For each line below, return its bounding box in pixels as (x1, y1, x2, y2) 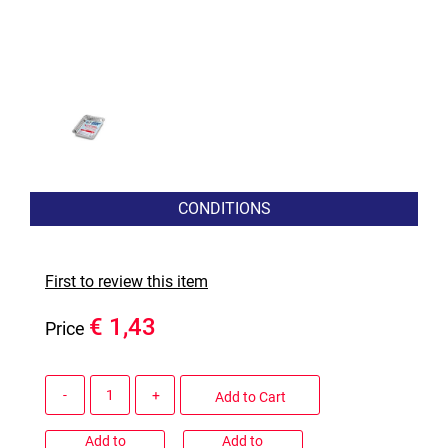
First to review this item (45, 272, 208, 292)
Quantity (44, 376, 104, 396)
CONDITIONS (177, 199, 271, 219)
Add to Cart (214, 388, 286, 405)
